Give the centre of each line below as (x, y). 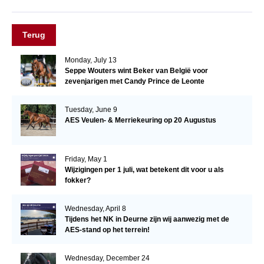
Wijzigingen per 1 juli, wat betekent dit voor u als (144, 170)
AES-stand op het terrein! (107, 230)
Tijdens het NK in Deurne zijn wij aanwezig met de (147, 220)
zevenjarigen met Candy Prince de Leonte (134, 82)
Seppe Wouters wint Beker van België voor (136, 71)
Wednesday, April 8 (95, 209)
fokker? (77, 181)
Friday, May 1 (86, 159)
